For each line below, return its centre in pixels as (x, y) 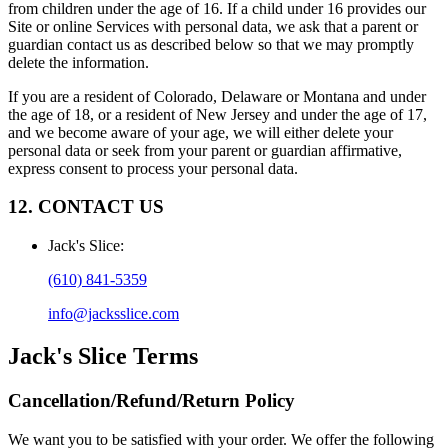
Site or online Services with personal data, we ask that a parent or (213, 26)
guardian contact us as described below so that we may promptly (211, 44)
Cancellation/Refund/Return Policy (151, 400)
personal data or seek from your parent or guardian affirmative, (205, 150)
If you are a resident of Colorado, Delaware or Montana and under (217, 96)
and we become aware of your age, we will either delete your (200, 132)
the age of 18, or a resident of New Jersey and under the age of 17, (217, 114)
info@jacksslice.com (113, 314)
